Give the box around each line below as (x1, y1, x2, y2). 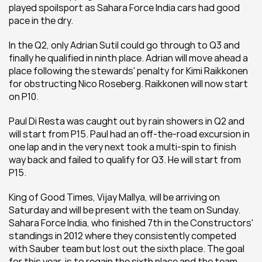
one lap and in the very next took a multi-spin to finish (9, 140, 236, 153)
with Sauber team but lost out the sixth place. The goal (9, 242, 244, 255)
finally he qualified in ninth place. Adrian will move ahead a (9, 51, 248, 64)
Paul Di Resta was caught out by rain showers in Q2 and (9, 115, 244, 127)
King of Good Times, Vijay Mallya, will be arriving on (9, 191, 220, 204)
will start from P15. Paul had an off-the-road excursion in (9, 127, 250, 140)
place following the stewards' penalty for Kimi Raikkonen (9, 64, 248, 77)
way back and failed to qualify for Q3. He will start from (9, 153, 241, 166)
